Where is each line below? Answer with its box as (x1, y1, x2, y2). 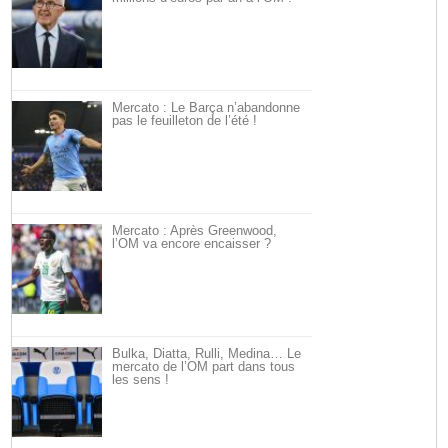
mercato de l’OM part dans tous (112, 359, 296, 374)
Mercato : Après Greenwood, (112, 223, 278, 238)
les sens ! (112, 372, 170, 387)
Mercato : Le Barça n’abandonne (112, 100, 301, 115)
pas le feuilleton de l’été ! (112, 113, 258, 128)
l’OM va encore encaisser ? (112, 236, 272, 251)
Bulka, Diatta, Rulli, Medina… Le (112, 346, 302, 361)
